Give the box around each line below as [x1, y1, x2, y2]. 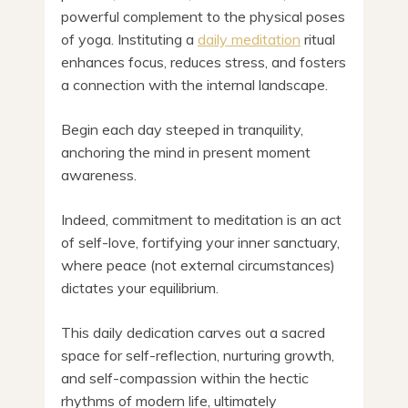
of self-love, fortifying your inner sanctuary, [61, 232, 340, 251]
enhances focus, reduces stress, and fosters [61, 52, 346, 71]
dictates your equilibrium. [61, 278, 219, 297]
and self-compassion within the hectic [61, 368, 309, 387]
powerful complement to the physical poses [61, 6, 345, 25]
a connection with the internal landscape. [61, 75, 328, 94]
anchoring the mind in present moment [61, 142, 311, 161]
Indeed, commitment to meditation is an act [61, 209, 342, 229]
